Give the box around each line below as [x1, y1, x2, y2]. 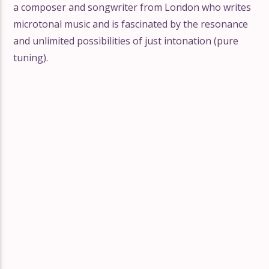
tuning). [13, 51, 49, 65]
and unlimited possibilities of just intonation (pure [13, 34, 239, 48]
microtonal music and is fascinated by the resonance [13, 17, 249, 31]
